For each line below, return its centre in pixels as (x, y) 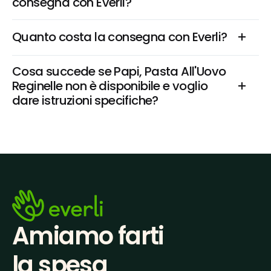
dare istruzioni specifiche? (85, 100)
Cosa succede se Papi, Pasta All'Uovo (119, 71)
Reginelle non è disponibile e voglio (110, 86)
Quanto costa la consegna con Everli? (120, 37)
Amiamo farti (88, 236)
